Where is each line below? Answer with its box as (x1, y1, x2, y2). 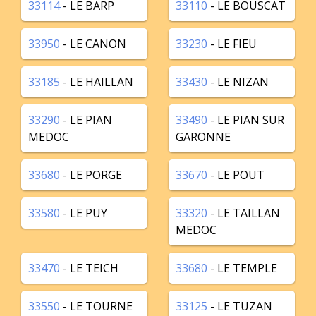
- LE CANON (60, 36, 126, 51)
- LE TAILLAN (207, 205, 280, 221)
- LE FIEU (207, 36, 257, 51)
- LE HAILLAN (60, 74, 133, 90)
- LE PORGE (60, 167, 122, 183)
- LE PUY (60, 205, 107, 221)
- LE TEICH (60, 260, 119, 276)
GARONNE (176, 129, 231, 145)
